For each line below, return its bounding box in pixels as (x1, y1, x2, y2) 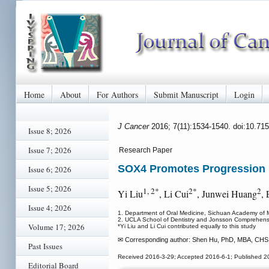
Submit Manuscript (154, 88, 219, 100)
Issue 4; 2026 (28, 202, 71, 213)
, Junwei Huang (197, 187, 257, 201)
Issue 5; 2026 (28, 183, 71, 194)
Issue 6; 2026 (28, 164, 71, 175)
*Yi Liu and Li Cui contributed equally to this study (118, 223, 256, 230)
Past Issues (28, 241, 62, 252)
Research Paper (119, 146, 172, 154)
